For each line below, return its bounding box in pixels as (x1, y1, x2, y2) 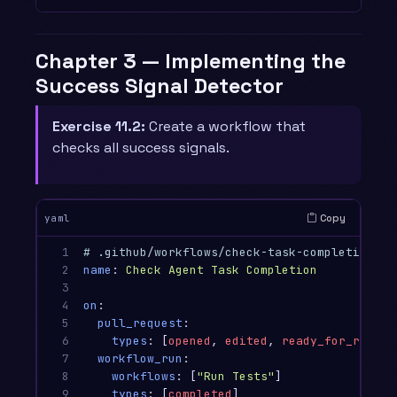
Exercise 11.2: (52, 117, 145, 136)
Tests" (232, 369, 275, 385)
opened (168, 333, 211, 349)
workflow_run (97, 351, 183, 367)
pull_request (97, 315, 183, 331)
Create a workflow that (145, 117, 306, 136)
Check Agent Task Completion (126, 262, 317, 278)
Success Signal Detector (35, 72, 284, 99)
